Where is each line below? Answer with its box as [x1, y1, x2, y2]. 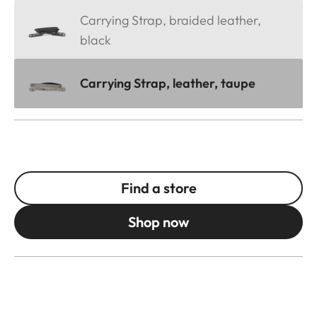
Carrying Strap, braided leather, [80, 12, 261, 29]
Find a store [120, 179, 197, 197]
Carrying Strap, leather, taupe [80, 75, 255, 92]
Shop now [128, 213, 189, 231]
